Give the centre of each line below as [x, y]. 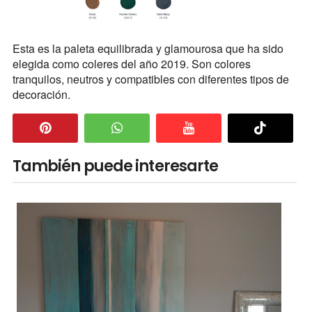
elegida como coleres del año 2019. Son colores [131, 64]
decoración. [42, 95]
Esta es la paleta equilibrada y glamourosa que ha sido [148, 49]
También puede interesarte [115, 166]
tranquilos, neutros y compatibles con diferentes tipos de [150, 79]
